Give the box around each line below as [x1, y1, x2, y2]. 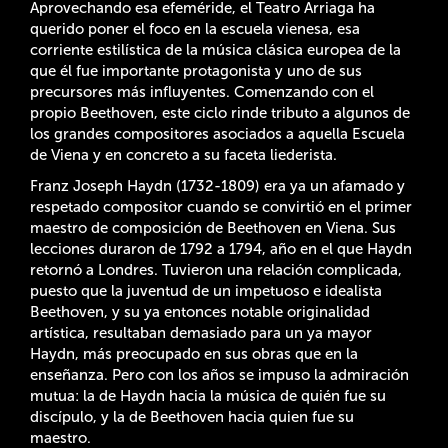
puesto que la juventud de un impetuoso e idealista [30, 281, 382, 300]
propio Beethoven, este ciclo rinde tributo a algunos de [30, 103, 410, 122]
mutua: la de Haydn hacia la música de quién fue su [30, 386, 386, 405]
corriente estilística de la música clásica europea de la [30, 40, 401, 59]
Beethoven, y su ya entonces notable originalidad [30, 302, 370, 321]
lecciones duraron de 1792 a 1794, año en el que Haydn [30, 239, 412, 258]
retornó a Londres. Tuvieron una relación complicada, [30, 260, 402, 279]
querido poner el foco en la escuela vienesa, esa [30, 19, 360, 38]
